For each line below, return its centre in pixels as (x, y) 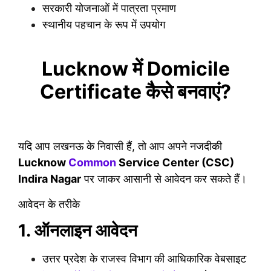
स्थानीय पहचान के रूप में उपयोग (104, 24)
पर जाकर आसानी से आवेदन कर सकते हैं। (164, 179)
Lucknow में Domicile (135, 69)
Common (92, 163)
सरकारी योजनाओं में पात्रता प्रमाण (109, 8)
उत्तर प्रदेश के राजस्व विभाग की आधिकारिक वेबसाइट (144, 259)
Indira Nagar (50, 179)
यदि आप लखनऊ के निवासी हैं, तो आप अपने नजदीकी (120, 146)
